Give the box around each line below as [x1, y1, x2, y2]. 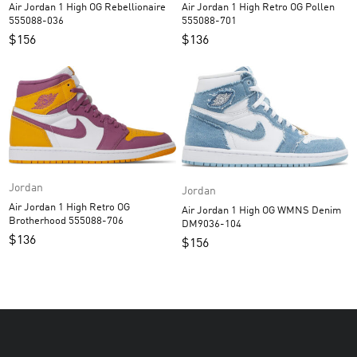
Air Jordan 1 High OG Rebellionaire [9, 2, 104, 13]
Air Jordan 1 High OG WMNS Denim [181, 206, 341, 217]
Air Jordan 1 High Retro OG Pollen [181, 2, 305, 13]
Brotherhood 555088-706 [69, 215, 124, 226]
